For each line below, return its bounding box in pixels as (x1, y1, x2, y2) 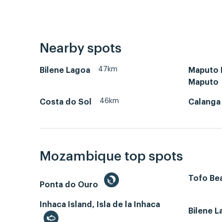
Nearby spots (40, 42, 121, 55)
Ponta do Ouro (40, 181, 100, 189)
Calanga (188, 98, 221, 106)
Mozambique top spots (40, 150, 183, 164)
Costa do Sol (40, 98, 92, 106)
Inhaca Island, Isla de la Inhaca (40, 201, 160, 209)
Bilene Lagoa (40, 66, 90, 74)
